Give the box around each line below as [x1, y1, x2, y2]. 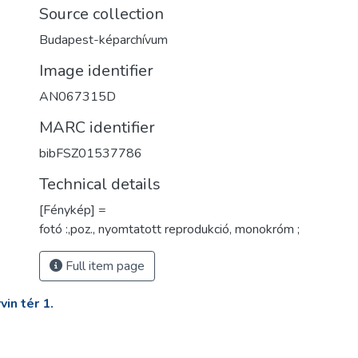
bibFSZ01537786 [39, 145, 142, 162]
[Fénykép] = [39, 201, 106, 219]
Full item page [62, 257, 145, 275]
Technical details [39, 173, 161, 195]
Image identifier [39, 60, 153, 82]
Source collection [39, 3, 164, 25]
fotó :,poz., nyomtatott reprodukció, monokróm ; [39, 221, 300, 238]
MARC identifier [39, 117, 155, 138]
